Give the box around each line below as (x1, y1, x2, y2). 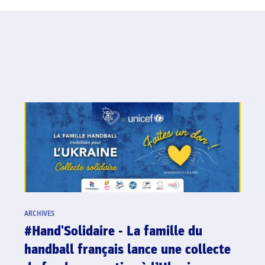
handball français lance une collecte (24, 241, 231, 258)
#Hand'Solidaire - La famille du (24, 223, 202, 240)
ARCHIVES (24, 209, 54, 218)
